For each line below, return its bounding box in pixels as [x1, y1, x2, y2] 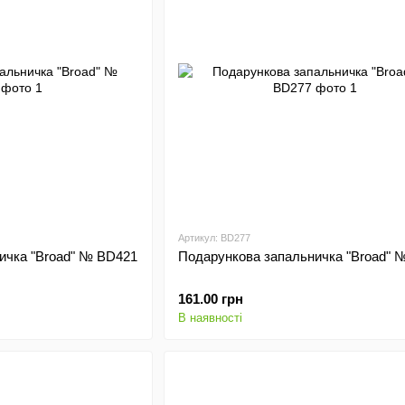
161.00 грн [177, 291, 243, 306]
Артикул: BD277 [177, 232, 250, 243]
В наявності [177, 311, 242, 325]
